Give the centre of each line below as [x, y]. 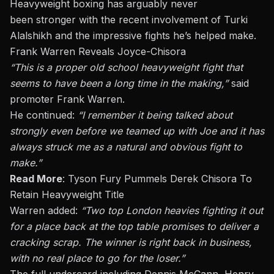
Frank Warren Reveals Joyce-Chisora [98, 51]
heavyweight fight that [190, 67]
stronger [56, 20]
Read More [36, 179]
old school [113, 67]
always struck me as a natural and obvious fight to [126, 147]
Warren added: [44, 210]
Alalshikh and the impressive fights [91, 35]
